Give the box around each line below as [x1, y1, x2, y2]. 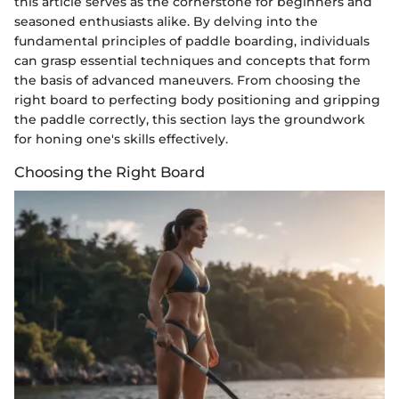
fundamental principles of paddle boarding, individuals [14, 32, 370, 49]
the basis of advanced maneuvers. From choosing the [14, 71, 361, 88]
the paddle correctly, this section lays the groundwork [14, 110, 365, 127]
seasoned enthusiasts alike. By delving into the [14, 12, 318, 29]
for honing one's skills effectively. [14, 130, 228, 147]
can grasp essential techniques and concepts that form [14, 52, 370, 69]
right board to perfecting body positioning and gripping [14, 91, 380, 108]
